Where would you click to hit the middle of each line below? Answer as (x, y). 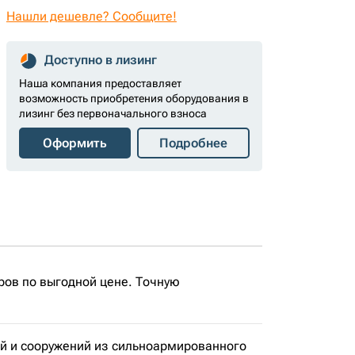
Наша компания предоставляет (100, 83)
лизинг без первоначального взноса (113, 113)
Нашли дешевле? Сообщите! (91, 16)
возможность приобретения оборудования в (134, 98)
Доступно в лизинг (100, 60)
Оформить (75, 143)
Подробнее (194, 143)
